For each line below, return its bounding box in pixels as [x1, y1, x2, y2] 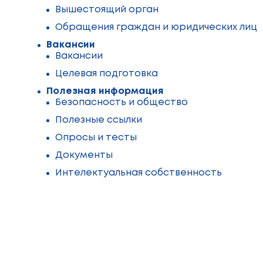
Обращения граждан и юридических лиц [55, 23, 257, 32]
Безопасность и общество [55, 98, 188, 107]
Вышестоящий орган [55, 5, 159, 14]
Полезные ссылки [55, 116, 142, 124]
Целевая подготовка [55, 69, 158, 78]
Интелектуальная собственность [55, 168, 222, 177]
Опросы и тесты [55, 133, 137, 142]
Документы [55, 151, 113, 160]
